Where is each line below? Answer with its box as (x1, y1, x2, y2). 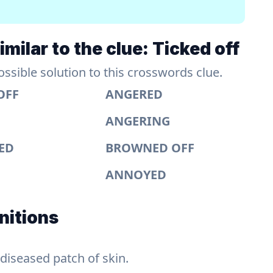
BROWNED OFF (105, 140, 194, 156)
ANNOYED (105, 166, 166, 183)
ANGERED (105, 86, 163, 102)
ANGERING (105, 113, 170, 129)
